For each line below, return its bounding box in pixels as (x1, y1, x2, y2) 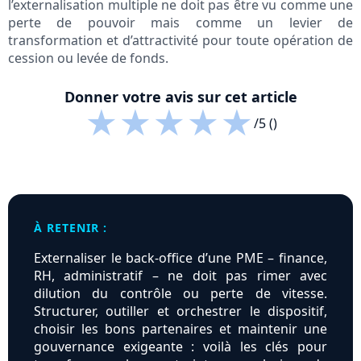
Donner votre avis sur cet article (64, 87, 297, 107)
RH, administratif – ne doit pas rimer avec (34, 267, 327, 285)
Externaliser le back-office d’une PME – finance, (34, 249, 327, 268)
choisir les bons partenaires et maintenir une (34, 320, 327, 338)
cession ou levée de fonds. (8, 49, 168, 68)
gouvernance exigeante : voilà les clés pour (34, 338, 327, 356)
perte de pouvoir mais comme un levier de (8, 14, 353, 32)
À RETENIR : (34, 220, 107, 236)
